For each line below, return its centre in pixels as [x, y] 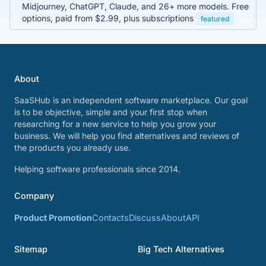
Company [34, 196]
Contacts [110, 218]
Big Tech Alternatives [181, 249]
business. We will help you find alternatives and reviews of [127, 136]
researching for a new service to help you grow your [115, 124]
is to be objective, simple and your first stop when [111, 112]
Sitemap [31, 249]
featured [215, 18]
